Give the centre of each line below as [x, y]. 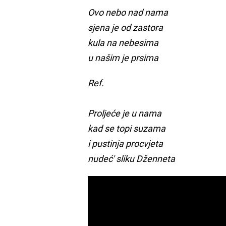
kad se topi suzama [127, 128]
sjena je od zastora [126, 27]
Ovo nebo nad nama [128, 12]
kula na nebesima [123, 42]
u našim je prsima [123, 57]
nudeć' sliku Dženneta [132, 158]
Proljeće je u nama [125, 113]
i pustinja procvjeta [126, 143]
